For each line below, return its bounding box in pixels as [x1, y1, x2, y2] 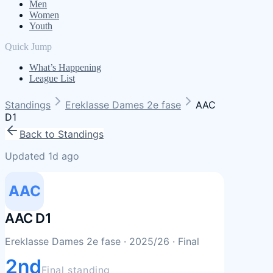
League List [29, 73, 75, 83]
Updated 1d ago [5, 150, 79, 162]
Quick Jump [5, 41, 52, 52]
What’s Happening [29, 62, 101, 73]
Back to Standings [19, 128, 104, 140]
